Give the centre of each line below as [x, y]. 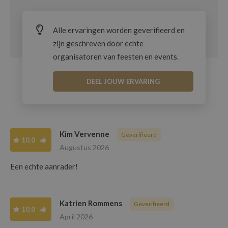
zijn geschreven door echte [98, 43]
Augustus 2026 [84, 147]
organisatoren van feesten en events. [116, 56]
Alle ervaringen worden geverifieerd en [119, 30]
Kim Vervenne [84, 134]
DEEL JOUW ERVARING [123, 81]
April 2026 [76, 216]
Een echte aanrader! [44, 166]
